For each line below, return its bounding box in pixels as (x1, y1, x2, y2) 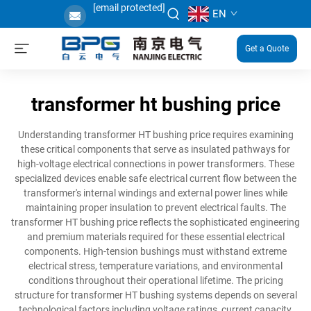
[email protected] (92, 2, 165, 13)
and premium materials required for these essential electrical (26, 231, 285, 242)
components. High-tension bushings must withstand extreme (24, 246, 287, 257)
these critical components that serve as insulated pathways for (21, 144, 290, 155)
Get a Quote (245, 44, 289, 53)
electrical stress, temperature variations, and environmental (28, 260, 283, 271)
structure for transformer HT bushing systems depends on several (14, 289, 297, 301)
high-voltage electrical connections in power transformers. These (17, 158, 294, 169)
